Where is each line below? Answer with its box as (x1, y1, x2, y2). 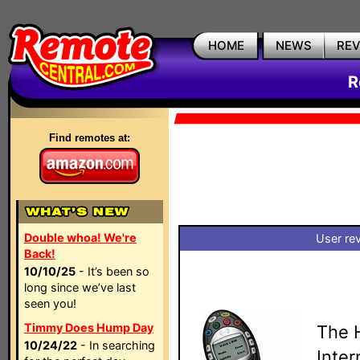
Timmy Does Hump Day (24, 321, 153, 334)
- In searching (77, 338, 155, 352)
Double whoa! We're (24, 231, 137, 244)
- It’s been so (76, 264, 149, 278)
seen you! (24, 297, 76, 310)
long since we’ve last (24, 280, 136, 294)
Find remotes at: (49, 132, 130, 144)
